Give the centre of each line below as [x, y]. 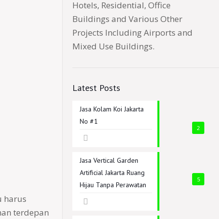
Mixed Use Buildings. [113, 46]
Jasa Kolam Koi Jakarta [112, 109]
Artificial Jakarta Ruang [112, 173]
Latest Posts [96, 88]
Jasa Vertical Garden [109, 160]
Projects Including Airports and [132, 33]
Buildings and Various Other [127, 19]
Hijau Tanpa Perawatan [113, 185]
